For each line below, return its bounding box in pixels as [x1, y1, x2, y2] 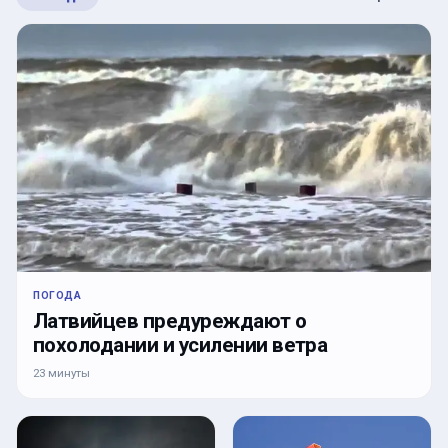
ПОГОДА [33, 289, 82, 303]
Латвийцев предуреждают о [33, 309, 307, 334]
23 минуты [33, 366, 90, 381]
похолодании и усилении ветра [33, 333, 328, 358]
